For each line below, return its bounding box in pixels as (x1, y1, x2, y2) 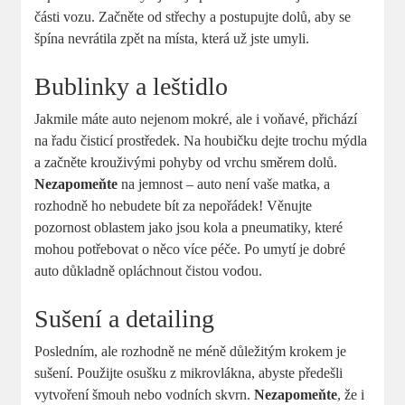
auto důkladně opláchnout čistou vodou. (34, 263, 263, 279)
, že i (337, 387, 365, 403)
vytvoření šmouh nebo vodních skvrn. (34, 387, 255, 403)
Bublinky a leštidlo (34, 72, 229, 101)
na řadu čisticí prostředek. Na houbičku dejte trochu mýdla (34, 133, 368, 149)
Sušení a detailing (34, 305, 215, 334)
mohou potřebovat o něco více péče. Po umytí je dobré (34, 241, 346, 258)
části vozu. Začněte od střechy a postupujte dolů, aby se (34, 9, 352, 25)
